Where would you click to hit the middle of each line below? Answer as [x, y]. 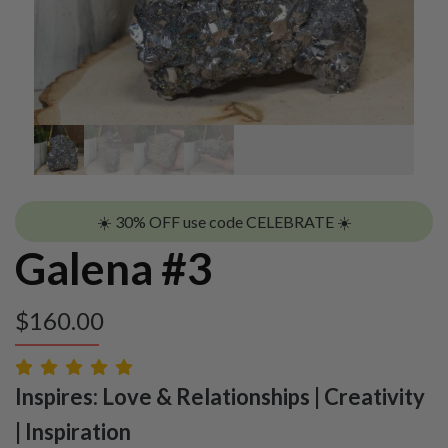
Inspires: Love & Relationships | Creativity [220, 396]
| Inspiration [73, 431]
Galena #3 [114, 267]
